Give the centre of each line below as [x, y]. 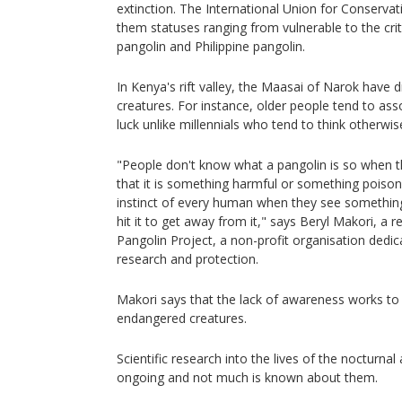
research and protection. [188, 259]
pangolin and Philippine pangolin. [213, 46]
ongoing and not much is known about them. [247, 377]
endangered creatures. [182, 318]
